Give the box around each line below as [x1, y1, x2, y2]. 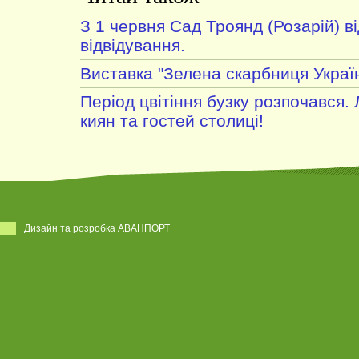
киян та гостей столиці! [80, 111, 264, 130]
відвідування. [80, 36, 185, 54]
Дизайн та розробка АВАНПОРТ [24, 223, 170, 234]
